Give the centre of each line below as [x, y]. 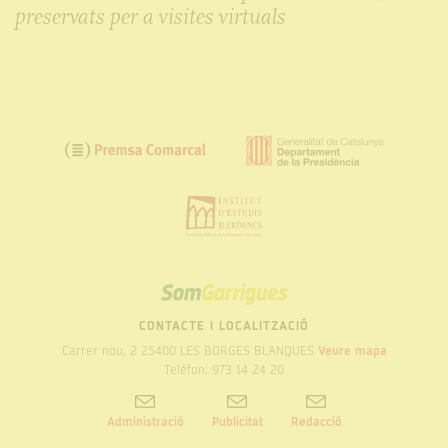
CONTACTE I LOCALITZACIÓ [224, 326]
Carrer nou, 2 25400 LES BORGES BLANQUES [189, 350]
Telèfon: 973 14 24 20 [224, 369]
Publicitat [237, 422]
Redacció [316, 422]
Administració [145, 422]
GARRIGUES [261, 303]
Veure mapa [352, 351]
